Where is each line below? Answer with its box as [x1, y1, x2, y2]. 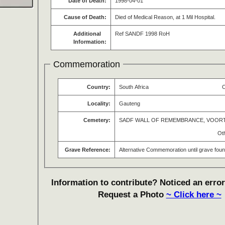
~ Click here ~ [166, 189, 221, 199]
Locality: [87, 100, 110, 106]
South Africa [119, 83, 149, 90]
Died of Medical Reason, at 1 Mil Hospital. [115, 14, 216, 21]
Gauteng [119, 100, 140, 106]
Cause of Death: [64, 14, 107, 21]
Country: [87, 83, 110, 90]
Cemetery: [83, 117, 110, 123]
